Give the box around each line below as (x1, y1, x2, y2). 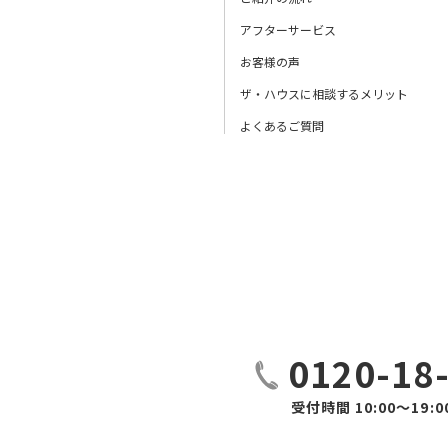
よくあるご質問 (240, 117, 324, 134)
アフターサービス (240, 21, 336, 38)
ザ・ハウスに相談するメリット (240, 85, 408, 102)
